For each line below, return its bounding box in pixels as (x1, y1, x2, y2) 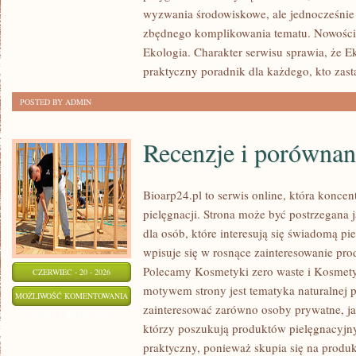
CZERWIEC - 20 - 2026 (33, 266, 110, 277)
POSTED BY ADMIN (20, 96, 91, 107)
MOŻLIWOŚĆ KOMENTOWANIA (15, 290, 128, 301)
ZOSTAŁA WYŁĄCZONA (28, 310, 115, 321)
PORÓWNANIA (127, 329, 180, 340)
